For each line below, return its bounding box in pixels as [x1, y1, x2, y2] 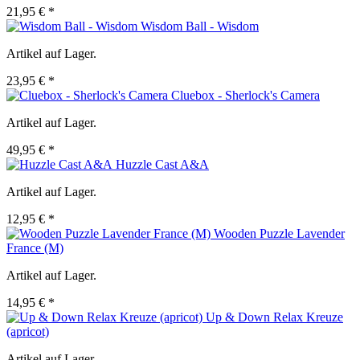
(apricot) [6, 325, 49, 339]
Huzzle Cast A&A [116, 157, 209, 172]
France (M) [6, 241, 63, 256]
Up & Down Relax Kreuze [206, 310, 343, 325]
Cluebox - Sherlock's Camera [171, 88, 320, 103]
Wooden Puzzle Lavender [214, 227, 345, 241]
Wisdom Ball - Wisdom [141, 19, 259, 34]
